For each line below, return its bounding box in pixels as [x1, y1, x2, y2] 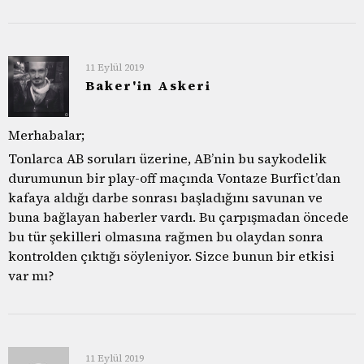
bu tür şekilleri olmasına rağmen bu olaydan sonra [8, 227, 323, 245]
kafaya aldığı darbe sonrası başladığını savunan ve [8, 188, 323, 206]
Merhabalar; [8, 125, 84, 144]
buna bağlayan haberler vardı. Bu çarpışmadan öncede [8, 207, 349, 226]
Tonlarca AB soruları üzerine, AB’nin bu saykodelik [8, 149, 327, 167]
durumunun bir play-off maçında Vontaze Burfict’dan [8, 168, 340, 187]
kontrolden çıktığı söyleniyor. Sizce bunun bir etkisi [8, 246, 335, 265]
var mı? [8, 266, 54, 284]
